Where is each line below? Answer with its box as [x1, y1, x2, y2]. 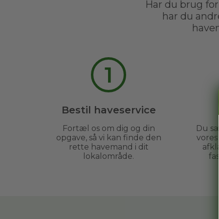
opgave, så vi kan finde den [56, 133, 161, 143]
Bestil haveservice [61, 104, 156, 116]
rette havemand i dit [68, 142, 149, 152]
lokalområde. [83, 152, 134, 161]
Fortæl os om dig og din [62, 124, 155, 133]
